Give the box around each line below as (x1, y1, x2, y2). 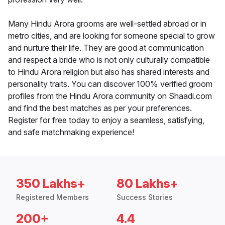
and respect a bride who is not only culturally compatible (8, 55, 210, 65)
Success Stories (117, 193, 173, 202)
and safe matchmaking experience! (8, 127, 134, 138)
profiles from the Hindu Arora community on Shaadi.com (8, 91, 212, 101)
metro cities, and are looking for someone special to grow (8, 31, 215, 41)
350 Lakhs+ (16, 176, 85, 191)
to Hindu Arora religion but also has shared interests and (8, 67, 209, 77)
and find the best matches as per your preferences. (8, 103, 192, 114)
